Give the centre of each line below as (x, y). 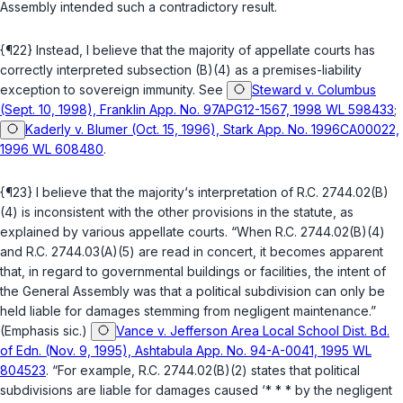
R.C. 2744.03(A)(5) (81, 252)
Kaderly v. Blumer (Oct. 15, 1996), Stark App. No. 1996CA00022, (212, 130)
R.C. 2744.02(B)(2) (193, 371)
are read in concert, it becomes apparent (259, 252)
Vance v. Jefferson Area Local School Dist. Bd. (253, 331)
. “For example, (92, 371)
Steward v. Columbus (314, 90)
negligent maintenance (301, 311)
